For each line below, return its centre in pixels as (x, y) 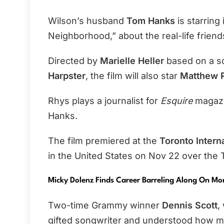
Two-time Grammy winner (104, 205)
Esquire (176, 100)
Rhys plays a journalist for (104, 100)
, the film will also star (133, 75)
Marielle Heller (132, 60)
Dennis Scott (188, 205)
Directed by (74, 60)
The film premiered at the (104, 140)
